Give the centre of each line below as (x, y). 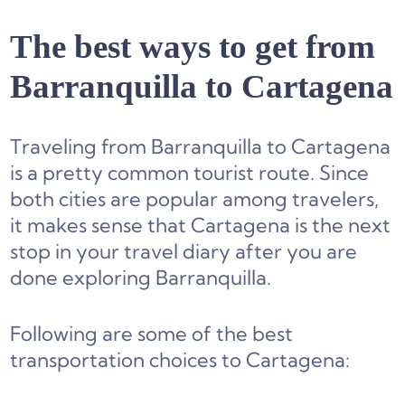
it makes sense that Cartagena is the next (201, 226)
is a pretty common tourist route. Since (190, 173)
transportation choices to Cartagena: (180, 360)
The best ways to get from (193, 46)
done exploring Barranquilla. (141, 278)
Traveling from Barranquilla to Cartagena (201, 147)
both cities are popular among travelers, (195, 199)
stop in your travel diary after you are (184, 252)
